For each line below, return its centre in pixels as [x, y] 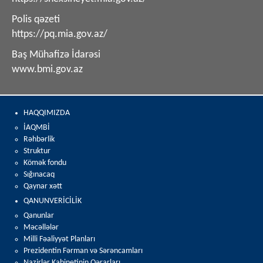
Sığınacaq [39, 174]
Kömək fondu [45, 163]
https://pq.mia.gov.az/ [60, 34]
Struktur [37, 151]
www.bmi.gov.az [47, 69]
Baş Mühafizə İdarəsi [56, 55]
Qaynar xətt [43, 186]
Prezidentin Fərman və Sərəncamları [83, 251]
